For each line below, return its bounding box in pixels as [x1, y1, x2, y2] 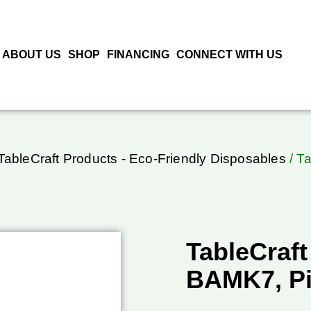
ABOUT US [1, 49, 61, 61]
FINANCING [106, 49, 169, 61]
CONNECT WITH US [176, 49, 283, 61]
